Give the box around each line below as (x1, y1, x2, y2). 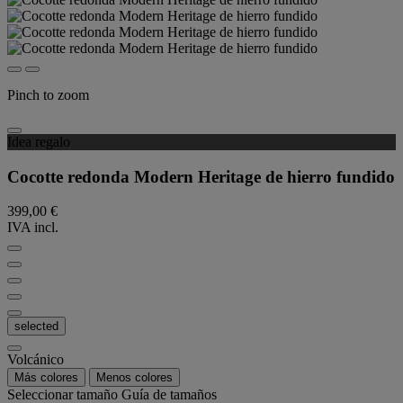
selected (14, 319, 58, 334)
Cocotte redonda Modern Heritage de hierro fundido (7, 166, 395, 186)
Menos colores (96, 371, 173, 385)
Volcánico (7, 352, 64, 368)
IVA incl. (7, 219, 58, 236)
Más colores (14, 371, 78, 385)
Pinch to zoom (7, 87, 89, 103)
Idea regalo (7, 134, 70, 149)
